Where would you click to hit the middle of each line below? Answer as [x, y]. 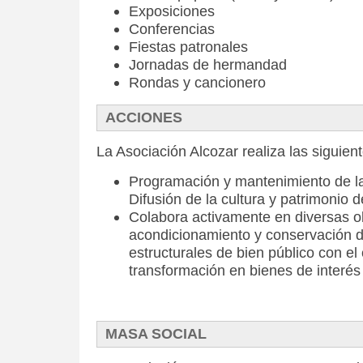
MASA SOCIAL [156, 334]
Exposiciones [172, 11]
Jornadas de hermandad [208, 65]
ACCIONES [144, 117]
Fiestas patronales [188, 47]
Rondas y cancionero [197, 83]
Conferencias [172, 29]
